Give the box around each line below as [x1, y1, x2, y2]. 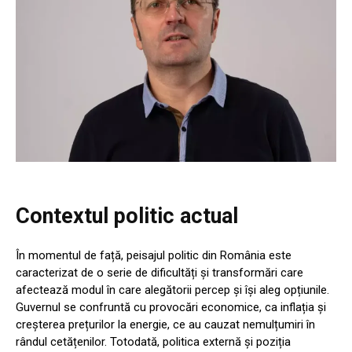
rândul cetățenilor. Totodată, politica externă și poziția [16, 334, 291, 349]
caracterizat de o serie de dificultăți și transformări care [16, 265, 303, 280]
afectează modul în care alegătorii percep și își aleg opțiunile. [16, 282, 329, 297]
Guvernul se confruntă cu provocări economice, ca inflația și [16, 299, 326, 314]
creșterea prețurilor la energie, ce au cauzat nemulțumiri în [16, 317, 315, 332]
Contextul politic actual [16, 203, 238, 229]
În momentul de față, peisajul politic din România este [16, 247, 291, 262]
